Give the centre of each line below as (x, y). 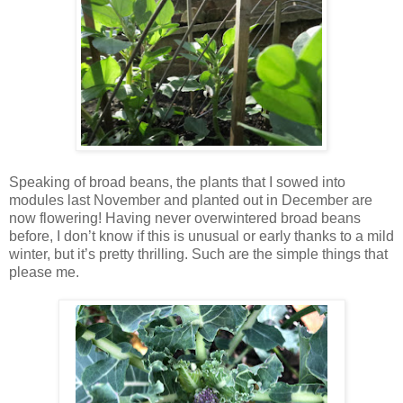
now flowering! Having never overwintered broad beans (185, 218)
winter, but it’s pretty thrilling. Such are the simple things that (198, 254)
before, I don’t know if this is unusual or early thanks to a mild (201, 236)
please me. (44, 272)
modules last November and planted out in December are (191, 200)
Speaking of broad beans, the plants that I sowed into (177, 182)
